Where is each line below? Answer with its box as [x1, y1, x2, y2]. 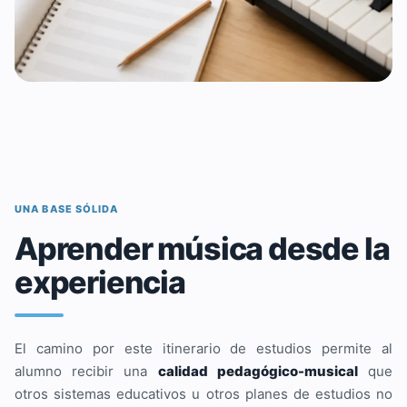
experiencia [15, 263, 185, 301]
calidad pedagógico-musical [157, 362, 358, 380]
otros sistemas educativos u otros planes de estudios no [15, 384, 392, 402]
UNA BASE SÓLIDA [15, 202, 119, 215]
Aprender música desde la [15, 229, 390, 267]
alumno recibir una [15, 362, 158, 380]
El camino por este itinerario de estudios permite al [15, 339, 392, 357]
